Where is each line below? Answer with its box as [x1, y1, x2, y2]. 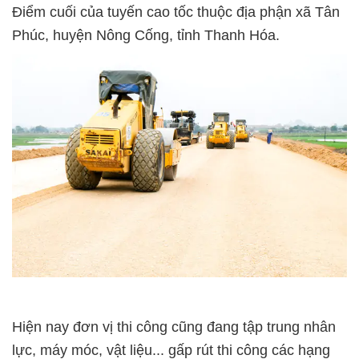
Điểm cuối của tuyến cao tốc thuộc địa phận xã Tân [12, 3, 340, 20]
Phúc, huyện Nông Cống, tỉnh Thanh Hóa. [12, 26, 280, 43]
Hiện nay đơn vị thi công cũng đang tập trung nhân [12, 318, 336, 335]
